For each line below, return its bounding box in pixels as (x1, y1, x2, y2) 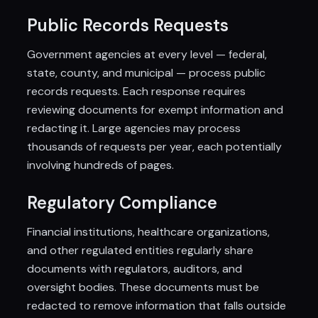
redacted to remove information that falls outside (27, 298, 287, 313)
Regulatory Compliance (27, 192, 218, 214)
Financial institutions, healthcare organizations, (27, 224, 270, 239)
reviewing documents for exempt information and (27, 102, 284, 117)
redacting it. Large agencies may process (27, 121, 241, 136)
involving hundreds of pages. (27, 158, 175, 172)
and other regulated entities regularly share (27, 243, 254, 258)
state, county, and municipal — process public (27, 65, 266, 80)
